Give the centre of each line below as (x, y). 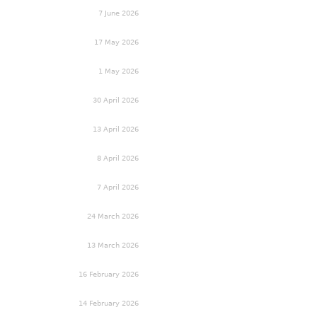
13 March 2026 (113, 245)
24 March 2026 (113, 216)
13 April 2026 (116, 129)
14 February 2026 (109, 303)
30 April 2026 (116, 100)
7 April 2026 (118, 187)
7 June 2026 (119, 13)
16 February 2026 (109, 274)
